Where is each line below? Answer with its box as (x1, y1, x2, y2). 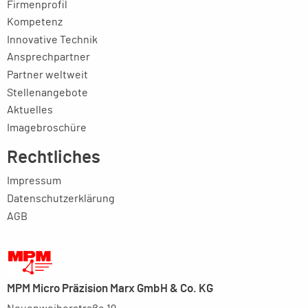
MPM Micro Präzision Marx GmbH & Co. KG (7, 283, 213, 295)
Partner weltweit (7, 69, 88, 81)
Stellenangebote (7, 87, 88, 98)
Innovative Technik (7, 34, 98, 45)
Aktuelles (7, 104, 53, 116)
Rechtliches (7, 148, 100, 166)
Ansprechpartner (7, 52, 90, 63)
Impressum (7, 175, 61, 187)
